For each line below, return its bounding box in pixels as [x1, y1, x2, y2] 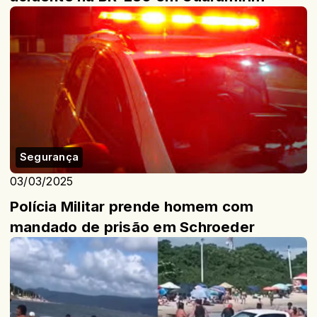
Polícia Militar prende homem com [10, 197, 254, 216]
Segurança [20, 151, 79, 164]
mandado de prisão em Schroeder [10, 218, 255, 236]
